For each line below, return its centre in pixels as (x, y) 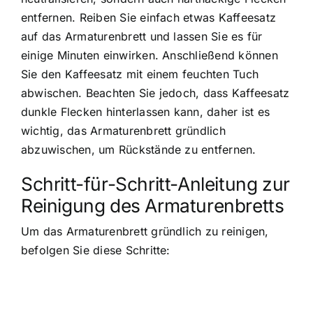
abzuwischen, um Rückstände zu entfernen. (139, 150)
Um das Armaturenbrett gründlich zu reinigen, (145, 232)
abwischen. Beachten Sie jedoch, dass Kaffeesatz (155, 93)
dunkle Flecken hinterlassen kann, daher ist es (146, 112)
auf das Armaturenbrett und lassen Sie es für (142, 37)
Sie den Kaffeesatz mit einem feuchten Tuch (140, 74)
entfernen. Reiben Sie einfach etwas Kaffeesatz (149, 18)
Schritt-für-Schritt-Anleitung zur (155, 184)
